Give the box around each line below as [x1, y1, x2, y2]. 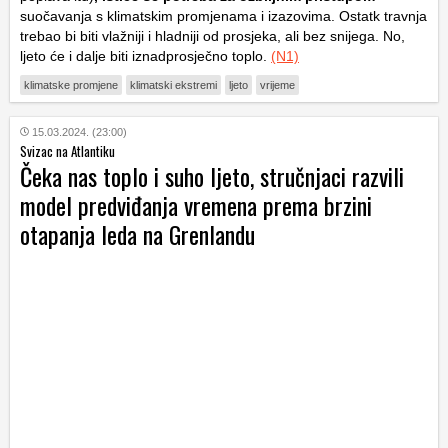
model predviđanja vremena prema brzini [20, 187, 372, 224]
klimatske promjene [24, 79, 118, 92]
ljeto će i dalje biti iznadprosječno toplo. [20, 48, 271, 65]
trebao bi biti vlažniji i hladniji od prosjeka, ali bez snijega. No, [20, 28, 405, 45]
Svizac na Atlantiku [20, 141, 115, 162]
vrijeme [260, 79, 295, 92]
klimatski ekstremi [130, 79, 217, 92]
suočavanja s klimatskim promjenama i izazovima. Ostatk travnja [20, 8, 427, 25]
